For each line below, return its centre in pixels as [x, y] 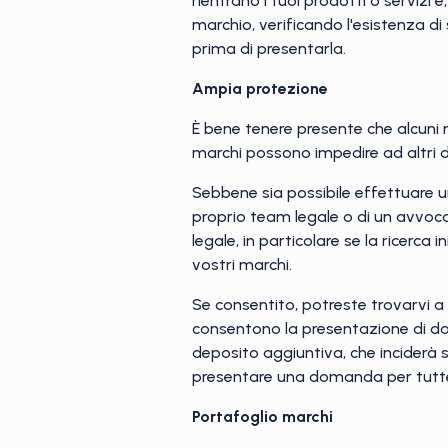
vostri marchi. [242, 264]
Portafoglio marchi [262, 416]
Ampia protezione [260, 88]
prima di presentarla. [269, 48]
